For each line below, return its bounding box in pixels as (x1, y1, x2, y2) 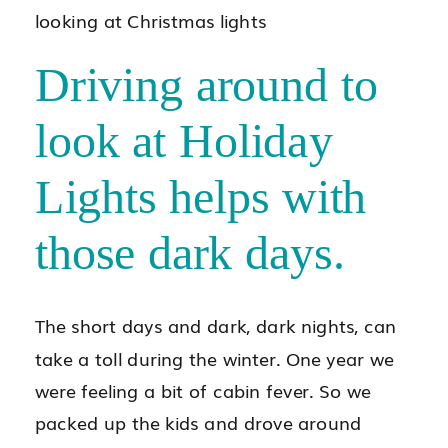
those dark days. (35, 227, 346, 280)
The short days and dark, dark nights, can (35, 312, 397, 340)
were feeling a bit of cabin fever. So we (35, 377, 371, 404)
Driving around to (35, 59, 378, 112)
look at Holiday (35, 115, 333, 168)
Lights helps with (35, 171, 367, 224)
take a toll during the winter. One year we (35, 344, 394, 372)
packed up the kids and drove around (35, 409, 362, 436)
